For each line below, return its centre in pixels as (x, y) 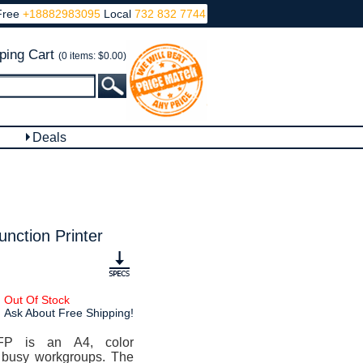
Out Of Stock (36, 300)
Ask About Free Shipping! (68, 313)
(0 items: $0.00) (92, 56)
